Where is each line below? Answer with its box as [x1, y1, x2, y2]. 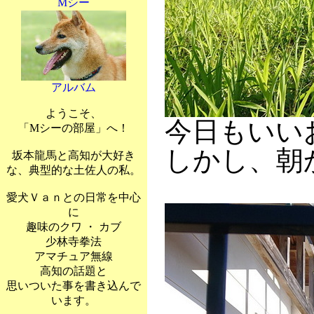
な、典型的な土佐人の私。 [6, 164, 141, 176]
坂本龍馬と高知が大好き [12, 149, 135, 161]
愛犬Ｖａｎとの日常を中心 [6, 191, 141, 203]
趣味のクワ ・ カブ [26, 221, 121, 233]
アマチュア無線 [34, 250, 113, 262]
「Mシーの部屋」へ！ [18, 122, 129, 134]
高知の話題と [40, 265, 107, 277]
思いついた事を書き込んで [6, 280, 141, 292]
